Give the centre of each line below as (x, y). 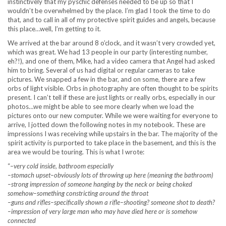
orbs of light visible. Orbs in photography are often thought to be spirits (113, 88)
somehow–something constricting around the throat (78, 193)
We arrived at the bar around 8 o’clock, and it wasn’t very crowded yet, (111, 43)
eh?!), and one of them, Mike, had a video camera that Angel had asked (111, 61)
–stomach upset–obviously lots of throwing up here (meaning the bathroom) (110, 175)
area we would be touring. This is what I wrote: (76, 152)
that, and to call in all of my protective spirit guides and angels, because (111, 20)
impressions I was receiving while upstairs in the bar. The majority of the (112, 134)
